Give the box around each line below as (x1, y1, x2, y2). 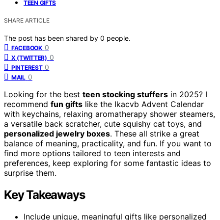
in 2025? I (168, 89, 207, 99)
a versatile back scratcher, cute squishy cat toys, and (4, 118, 202, 129)
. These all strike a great (110, 128, 199, 138)
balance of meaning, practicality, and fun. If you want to (4, 138, 212, 148)
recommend (4, 99, 51, 109)
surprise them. (4, 167, 56, 178)
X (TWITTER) (11, 54, 47, 61)
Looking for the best (4, 89, 82, 99)
